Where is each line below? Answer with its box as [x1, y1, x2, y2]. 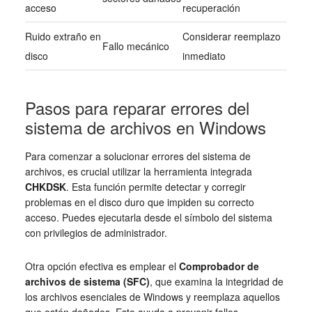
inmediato [182, 48, 226, 63]
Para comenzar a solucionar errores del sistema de [24, 148, 251, 163]
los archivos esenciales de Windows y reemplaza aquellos [24, 289, 280, 304]
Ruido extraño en [24, 29, 101, 43]
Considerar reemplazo [182, 29, 281, 43]
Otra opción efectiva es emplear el [24, 258, 179, 273]
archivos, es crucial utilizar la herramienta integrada [24, 164, 252, 178]
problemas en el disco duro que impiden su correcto [24, 194, 254, 209]
